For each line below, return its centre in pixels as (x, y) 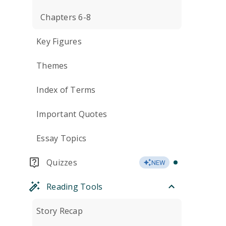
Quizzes (62, 162)
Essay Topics (61, 138)
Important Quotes (72, 114)
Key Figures (59, 41)
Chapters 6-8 (66, 17)
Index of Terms (66, 90)
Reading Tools (75, 187)
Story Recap (60, 211)
